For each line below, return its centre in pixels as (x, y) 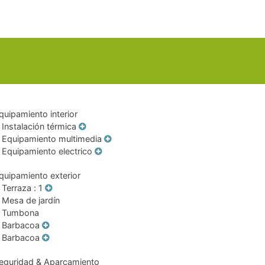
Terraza (16, 188)
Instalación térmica (39, 126)
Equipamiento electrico (47, 151)
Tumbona (20, 213)
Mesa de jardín (30, 200)
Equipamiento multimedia (51, 139)
